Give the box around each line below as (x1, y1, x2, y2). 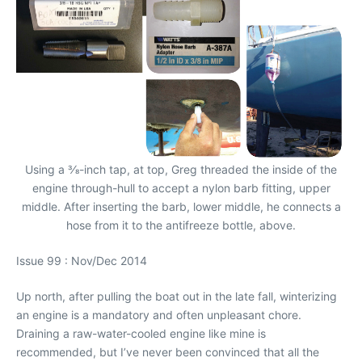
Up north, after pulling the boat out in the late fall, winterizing (16, 289, 337, 303)
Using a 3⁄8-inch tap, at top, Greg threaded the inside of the (25, 162, 337, 176)
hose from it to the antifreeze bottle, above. (66, 218, 296, 232)
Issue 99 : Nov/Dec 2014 (16, 254, 147, 267)
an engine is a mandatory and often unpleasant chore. (16, 308, 301, 322)
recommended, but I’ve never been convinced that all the (16, 345, 319, 359)
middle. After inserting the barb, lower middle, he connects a (21, 200, 341, 213)
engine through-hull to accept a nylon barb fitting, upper (32, 181, 330, 195)
